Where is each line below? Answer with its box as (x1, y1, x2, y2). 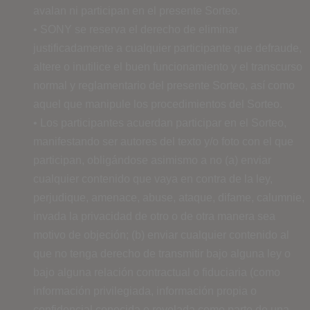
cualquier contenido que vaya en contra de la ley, (33, 172, 273, 185)
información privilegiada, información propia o (33, 284, 257, 297)
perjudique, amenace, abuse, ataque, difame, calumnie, (33, 191, 304, 203)
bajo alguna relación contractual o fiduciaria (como (33, 266, 280, 278)
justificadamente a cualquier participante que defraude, (33, 42, 302, 54)
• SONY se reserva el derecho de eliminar (33, 23, 238, 35)
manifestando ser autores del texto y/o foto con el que (33, 135, 293, 147)
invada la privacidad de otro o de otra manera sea (33, 210, 275, 222)
